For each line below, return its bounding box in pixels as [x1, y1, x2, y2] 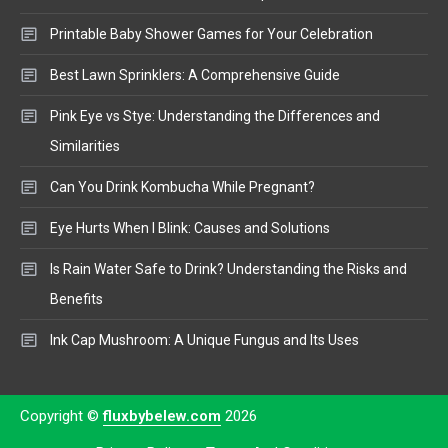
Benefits [50, 291, 103, 308]
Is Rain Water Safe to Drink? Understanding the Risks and [50, 261, 407, 278]
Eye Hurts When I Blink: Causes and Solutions [50, 220, 330, 237]
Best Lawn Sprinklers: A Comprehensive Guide [50, 67, 340, 84]
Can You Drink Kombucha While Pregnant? [50, 179, 315, 196]
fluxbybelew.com [103, 407, 221, 426]
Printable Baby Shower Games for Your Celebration [50, 26, 373, 43]
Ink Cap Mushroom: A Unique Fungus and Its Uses [50, 332, 359, 349]
